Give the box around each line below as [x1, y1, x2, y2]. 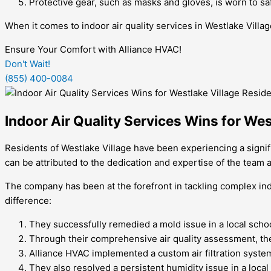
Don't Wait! [5, 58, 50, 70]
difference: [5, 194, 51, 206]
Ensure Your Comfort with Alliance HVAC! [5, 44, 181, 56]
